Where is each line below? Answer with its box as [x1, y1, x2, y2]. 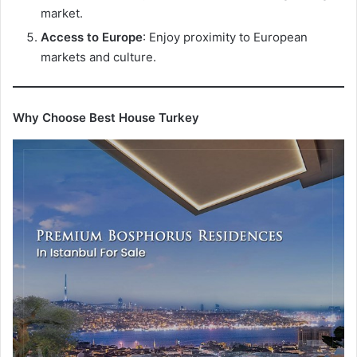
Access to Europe [41, 29, 143, 45]
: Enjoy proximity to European [143, 29, 308, 45]
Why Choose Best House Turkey [13, 110, 199, 126]
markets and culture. [41, 49, 156, 65]
